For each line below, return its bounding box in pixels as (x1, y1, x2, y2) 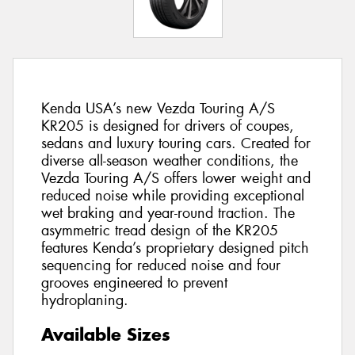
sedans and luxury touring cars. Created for (41, 134, 311, 154)
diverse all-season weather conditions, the (41, 151, 298, 171)
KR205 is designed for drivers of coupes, (41, 116, 294, 136)
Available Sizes (41, 323, 170, 345)
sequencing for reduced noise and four (41, 256, 281, 276)
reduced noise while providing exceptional (41, 186, 304, 206)
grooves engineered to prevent (41, 273, 227, 293)
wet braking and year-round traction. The (41, 204, 295, 223)
